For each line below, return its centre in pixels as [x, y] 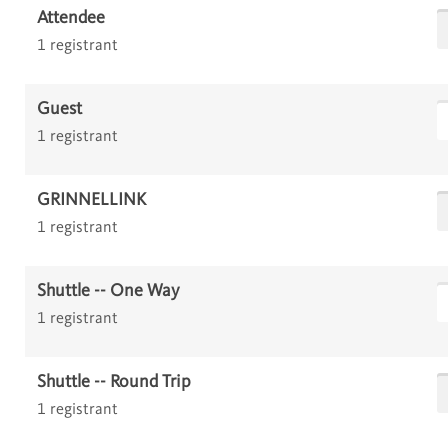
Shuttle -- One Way [108, 291]
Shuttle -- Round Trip [114, 382]
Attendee [71, 18]
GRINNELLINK [92, 200]
